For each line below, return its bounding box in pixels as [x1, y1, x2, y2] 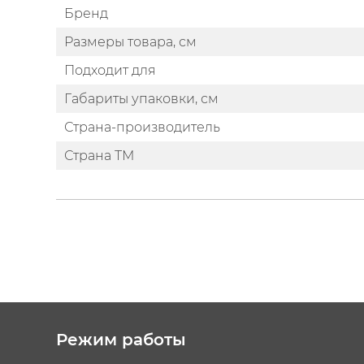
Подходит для [64, 62, 156, 78]
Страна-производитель [64, 119, 220, 135]
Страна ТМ [64, 147, 134, 163]
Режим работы [56, 330, 186, 349]
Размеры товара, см [64, 33, 197, 50]
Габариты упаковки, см [64, 90, 219, 106]
